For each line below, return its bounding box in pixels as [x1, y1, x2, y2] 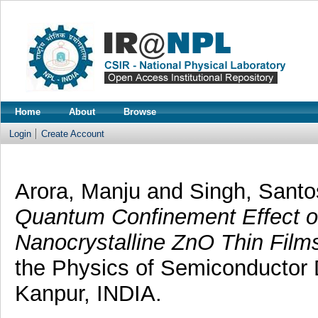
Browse [124, 106, 156, 117]
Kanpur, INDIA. [14, 280, 162, 306]
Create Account [41, 128, 104, 139]
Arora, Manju [14, 178, 147, 204]
